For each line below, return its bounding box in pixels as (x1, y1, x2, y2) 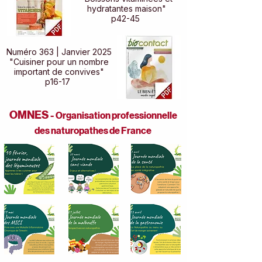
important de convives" (13, 67, 104, 77)
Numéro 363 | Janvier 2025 (6, 47, 112, 57)
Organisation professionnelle (55, 110, 177, 121)
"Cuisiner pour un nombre (9, 57, 109, 67)
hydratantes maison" (87, 4, 166, 13)
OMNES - (9, 108, 56, 122)
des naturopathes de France (35, 125, 151, 136)
